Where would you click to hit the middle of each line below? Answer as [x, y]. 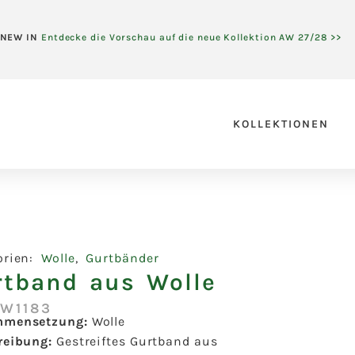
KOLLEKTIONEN [281, 124]
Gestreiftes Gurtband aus [137, 341]
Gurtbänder [122, 258]
